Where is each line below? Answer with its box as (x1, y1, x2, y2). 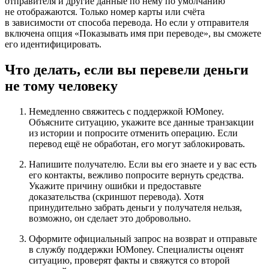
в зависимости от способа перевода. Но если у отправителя (5, 17, 249, 28)
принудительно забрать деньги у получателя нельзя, (29, 202, 242, 213)
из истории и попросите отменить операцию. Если (29, 128, 238, 139)
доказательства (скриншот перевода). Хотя (29, 192, 204, 202)
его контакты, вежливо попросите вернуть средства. (29, 170, 244, 181)
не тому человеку (5, 78, 118, 94)
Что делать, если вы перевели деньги (5, 62, 249, 78)
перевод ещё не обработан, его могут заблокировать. (29, 139, 245, 150)
